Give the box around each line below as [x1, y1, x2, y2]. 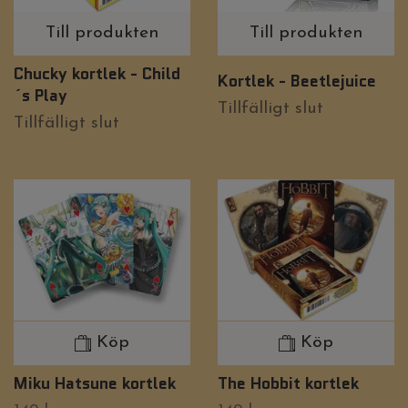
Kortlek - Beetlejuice [218, 69, 376, 93]
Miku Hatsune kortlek [14, 371, 176, 394]
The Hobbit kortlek [218, 371, 359, 394]
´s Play [14, 84, 67, 107]
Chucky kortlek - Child [14, 62, 180, 86]
